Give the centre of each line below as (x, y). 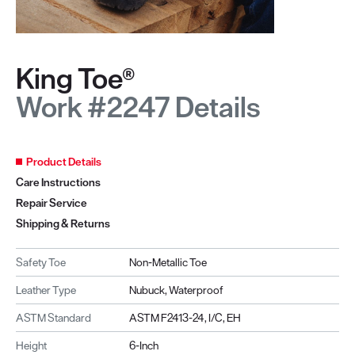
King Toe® (75, 78)
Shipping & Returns (63, 223)
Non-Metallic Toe (168, 262)
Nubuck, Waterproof (177, 290)
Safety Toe (41, 262)
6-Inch (143, 345)
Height (31, 345)
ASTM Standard (53, 317)
